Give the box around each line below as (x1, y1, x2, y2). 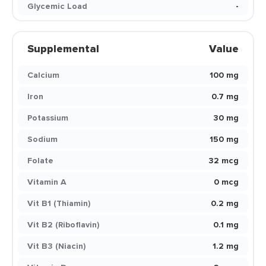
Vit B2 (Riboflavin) (27, 218, 99, 230)
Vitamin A (27, 176, 66, 188)
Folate (27, 154, 53, 166)
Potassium (27, 112, 68, 123)
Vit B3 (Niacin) (27, 240, 85, 252)
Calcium (27, 69, 59, 81)
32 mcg (208, 154, 239, 166)
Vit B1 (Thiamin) (27, 197, 90, 209)
